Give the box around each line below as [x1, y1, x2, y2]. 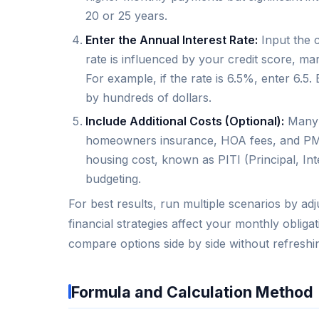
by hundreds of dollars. [85, 90, 211, 105]
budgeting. [85, 172, 141, 187]
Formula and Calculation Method [71, 282, 313, 301]
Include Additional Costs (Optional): [85, 114, 284, 129]
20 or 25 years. [85, 9, 167, 23]
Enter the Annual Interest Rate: [85, 32, 258, 47]
